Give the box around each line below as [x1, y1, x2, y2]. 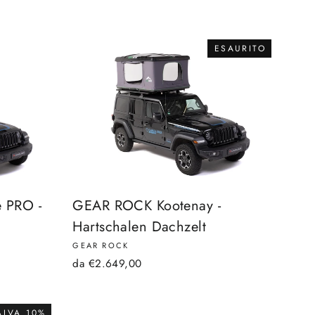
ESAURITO [214, 42, 266, 55]
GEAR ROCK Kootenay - [72, 195, 221, 216]
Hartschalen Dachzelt [72, 216, 206, 237]
